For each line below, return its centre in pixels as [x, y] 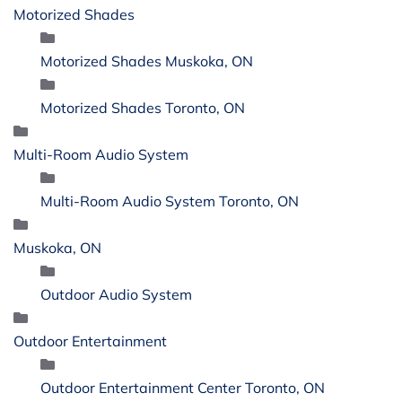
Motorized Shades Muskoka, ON [147, 61]
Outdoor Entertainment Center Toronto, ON [183, 387]
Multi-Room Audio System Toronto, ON [170, 201]
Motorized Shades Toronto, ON [143, 107]
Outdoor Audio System [116, 294]
